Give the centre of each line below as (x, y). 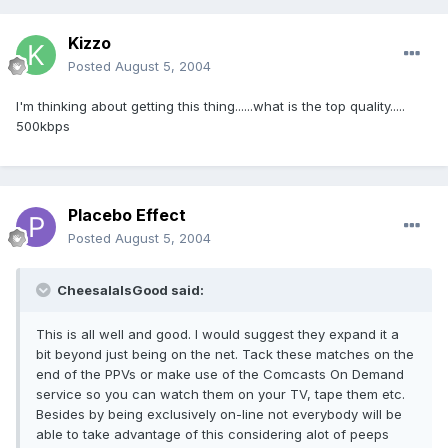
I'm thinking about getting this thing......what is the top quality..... (210, 106)
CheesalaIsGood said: (129, 290)
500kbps (43, 126)
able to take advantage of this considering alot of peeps (212, 434)
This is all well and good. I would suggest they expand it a (217, 334)
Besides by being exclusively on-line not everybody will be (219, 414)
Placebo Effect (127, 215)
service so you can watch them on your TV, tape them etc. (220, 394)
